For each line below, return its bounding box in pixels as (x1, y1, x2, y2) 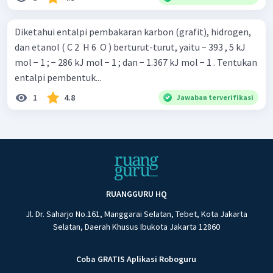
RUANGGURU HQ (105, 188, 167, 200)
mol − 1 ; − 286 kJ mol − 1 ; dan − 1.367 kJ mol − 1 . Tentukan (15, 56, 257, 69)
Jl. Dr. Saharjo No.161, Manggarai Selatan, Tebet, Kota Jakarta (25, 208, 247, 220)
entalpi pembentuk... (15, 71, 101, 84)
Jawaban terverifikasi (177, 93, 253, 102)
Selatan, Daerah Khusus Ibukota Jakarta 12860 (52, 221, 220, 233)
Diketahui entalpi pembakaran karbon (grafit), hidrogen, (15, 26, 251, 38)
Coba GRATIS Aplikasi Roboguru (76, 253, 197, 265)
